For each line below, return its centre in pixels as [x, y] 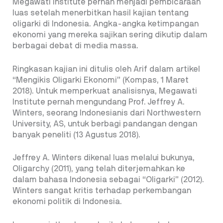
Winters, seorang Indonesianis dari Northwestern [107, 113]
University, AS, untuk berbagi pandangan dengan [105, 124]
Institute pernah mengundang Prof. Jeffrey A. [99, 102]
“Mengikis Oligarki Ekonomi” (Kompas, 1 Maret [101, 80]
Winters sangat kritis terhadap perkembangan [102, 191]
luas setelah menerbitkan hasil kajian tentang [101, 13]
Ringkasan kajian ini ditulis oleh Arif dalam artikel [106, 69]
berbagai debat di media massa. [75, 46]
